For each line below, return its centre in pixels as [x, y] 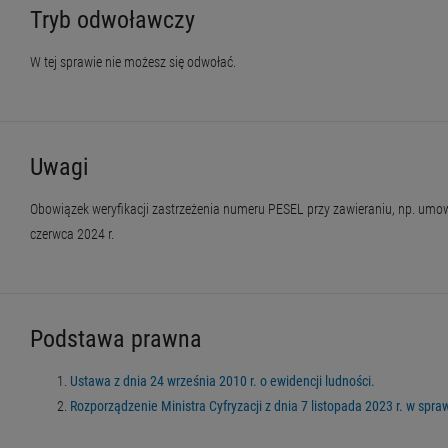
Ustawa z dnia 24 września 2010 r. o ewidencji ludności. [222, 381]
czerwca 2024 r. [72, 234]
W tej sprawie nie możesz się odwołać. [133, 62]
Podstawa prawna [116, 339]
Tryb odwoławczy [112, 20]
